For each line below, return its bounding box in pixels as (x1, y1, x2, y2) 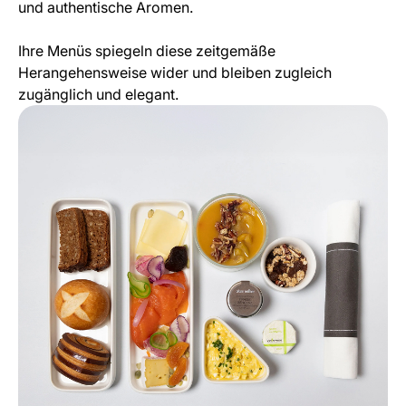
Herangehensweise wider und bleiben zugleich (18, 63, 332, 82)
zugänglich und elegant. (18, 85, 179, 103)
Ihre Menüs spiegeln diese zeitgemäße (18, 42, 275, 60)
